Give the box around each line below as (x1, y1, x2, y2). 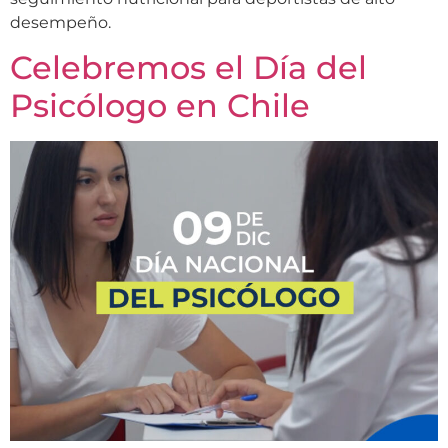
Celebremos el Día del (10, 48, 367, 88)
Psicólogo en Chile (10, 86, 310, 126)
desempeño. (10, 12, 111, 32)
